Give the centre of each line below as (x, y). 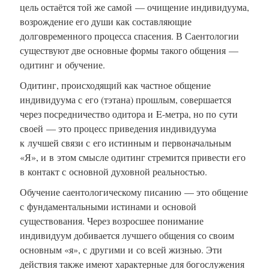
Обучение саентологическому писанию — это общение (134, 192)
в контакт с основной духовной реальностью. (113, 171)
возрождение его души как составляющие (106, 21)
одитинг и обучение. (62, 64)
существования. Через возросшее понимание (112, 220)
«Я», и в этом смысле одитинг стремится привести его (133, 157)
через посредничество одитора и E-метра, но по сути (129, 113)
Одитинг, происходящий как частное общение (115, 85)
